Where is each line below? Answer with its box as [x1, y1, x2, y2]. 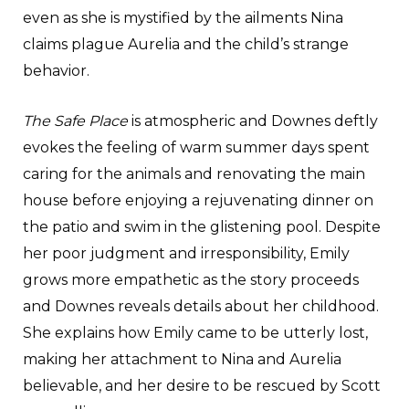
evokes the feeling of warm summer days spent [23, 138, 370, 156]
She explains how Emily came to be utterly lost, [23, 323, 368, 341]
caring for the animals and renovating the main [23, 164, 365, 183]
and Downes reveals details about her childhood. [23, 297, 379, 315]
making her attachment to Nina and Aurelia [23, 350, 341, 368]
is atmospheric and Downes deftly [128, 111, 378, 130]
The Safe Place [23, 111, 128, 130]
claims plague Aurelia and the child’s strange [23, 35, 349, 53]
